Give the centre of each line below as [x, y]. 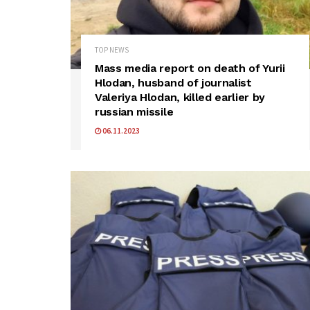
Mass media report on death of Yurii [190, 69]
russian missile [134, 112]
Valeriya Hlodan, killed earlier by [180, 98]
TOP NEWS [112, 50]
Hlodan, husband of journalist [173, 83]
